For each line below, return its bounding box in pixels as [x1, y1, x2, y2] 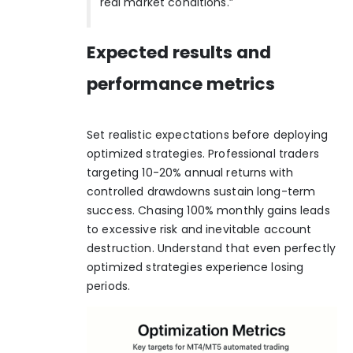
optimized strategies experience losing [87, 258, 304, 275]
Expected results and [87, 39, 271, 65]
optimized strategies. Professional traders [87, 145, 319, 162]
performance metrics [87, 71, 275, 96]
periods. [87, 277, 131, 294]
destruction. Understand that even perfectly [87, 240, 336, 256]
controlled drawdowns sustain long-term [87, 183, 316, 199]
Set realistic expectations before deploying [87, 126, 329, 143]
